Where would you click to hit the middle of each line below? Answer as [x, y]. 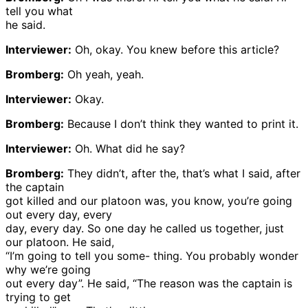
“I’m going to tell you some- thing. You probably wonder [152, 255]
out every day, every [59, 214]
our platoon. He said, [60, 242]
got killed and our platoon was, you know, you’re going [149, 200]
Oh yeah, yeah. [104, 74]
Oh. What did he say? [128, 148]
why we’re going [48, 269]
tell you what [39, 11]
